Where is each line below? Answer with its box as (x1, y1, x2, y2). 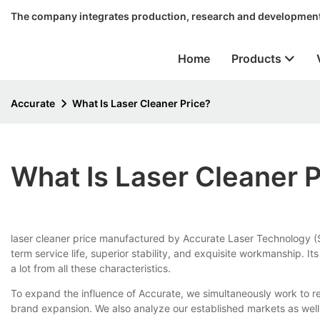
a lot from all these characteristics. (11, 261, 171, 274)
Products (231, 51, 281, 66)
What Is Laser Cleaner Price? (72, 96, 211, 109)
